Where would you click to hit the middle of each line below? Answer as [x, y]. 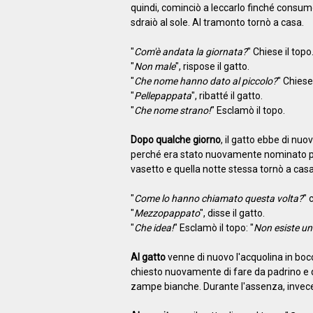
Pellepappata [162, 95]
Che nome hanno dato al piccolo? [205, 81]
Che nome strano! [172, 110]
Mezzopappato [167, 213]
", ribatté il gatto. [227, 95]
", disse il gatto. [232, 213]
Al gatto [148, 257]
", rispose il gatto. [212, 66]
